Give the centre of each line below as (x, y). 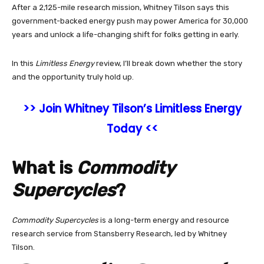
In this (24, 63)
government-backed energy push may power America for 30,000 (130, 21)
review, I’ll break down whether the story (169, 63)
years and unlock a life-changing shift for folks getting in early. (126, 34)
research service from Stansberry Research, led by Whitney (119, 233)
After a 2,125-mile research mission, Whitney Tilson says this (121, 7)
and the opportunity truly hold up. (73, 77)
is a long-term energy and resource (164, 220)
